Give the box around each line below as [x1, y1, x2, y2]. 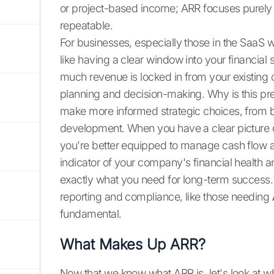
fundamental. [60, 207, 122, 221]
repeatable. [60, 19, 113, 32]
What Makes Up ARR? [60, 235, 206, 254]
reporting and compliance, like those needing [60, 190, 272, 204]
